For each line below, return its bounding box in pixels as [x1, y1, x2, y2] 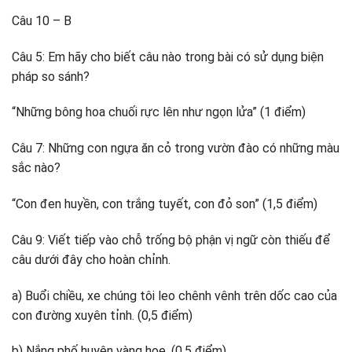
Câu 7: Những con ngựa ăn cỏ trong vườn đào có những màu [12, 141, 339, 156]
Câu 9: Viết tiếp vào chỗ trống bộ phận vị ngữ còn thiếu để [12, 232, 330, 247]
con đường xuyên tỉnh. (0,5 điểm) [12, 307, 192, 323]
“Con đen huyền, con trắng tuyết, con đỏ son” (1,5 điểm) [12, 196, 317, 211]
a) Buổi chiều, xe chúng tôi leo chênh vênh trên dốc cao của [12, 288, 337, 303]
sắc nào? [12, 160, 60, 176]
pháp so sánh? [12, 68, 90, 84]
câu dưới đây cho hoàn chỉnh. [12, 251, 170, 267]
